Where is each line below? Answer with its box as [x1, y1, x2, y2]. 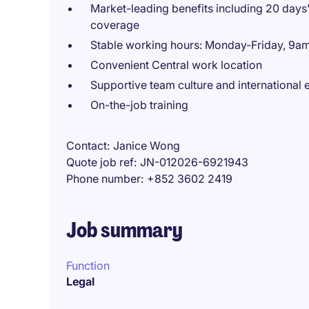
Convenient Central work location [90, 58, 262, 72]
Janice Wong [113, 139, 180, 152]
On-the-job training [90, 98, 188, 112]
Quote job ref [66, 155, 134, 169]
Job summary [66, 217, 183, 243]
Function [66, 259, 110, 272]
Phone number [66, 172, 141, 186]
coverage [90, 18, 139, 32]
